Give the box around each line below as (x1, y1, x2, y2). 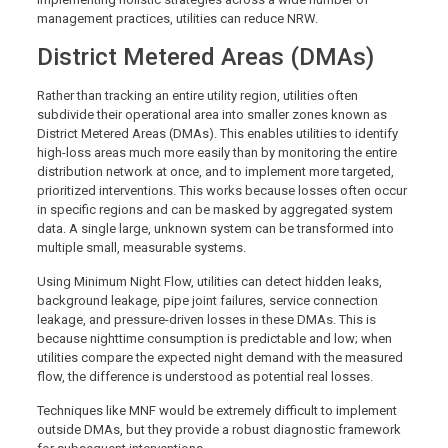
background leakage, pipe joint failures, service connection (36, 292, 378, 308)
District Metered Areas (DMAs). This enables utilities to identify (36, 125, 398, 141)
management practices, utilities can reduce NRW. (36, 10, 318, 26)
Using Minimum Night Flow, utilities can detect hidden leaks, (36, 273, 382, 289)
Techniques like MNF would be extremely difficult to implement (36, 402, 397, 418)
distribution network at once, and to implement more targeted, (36, 163, 394, 179)
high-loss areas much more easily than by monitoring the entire (36, 144, 397, 160)
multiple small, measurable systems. (36, 239, 246, 255)
